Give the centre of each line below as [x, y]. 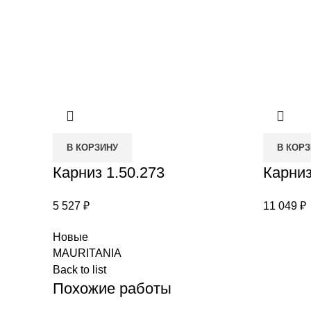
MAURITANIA [87, 253]
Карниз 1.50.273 [109, 172]
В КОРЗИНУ [92, 147]
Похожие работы [112, 288]
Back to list [79, 269]
